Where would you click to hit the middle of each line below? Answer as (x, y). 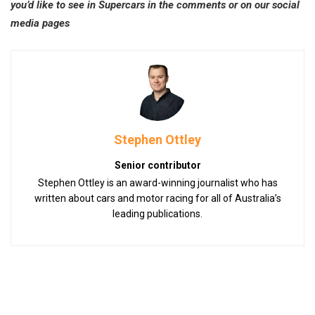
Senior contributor (157, 166)
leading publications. (157, 214)
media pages (40, 24)
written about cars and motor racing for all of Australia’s (157, 199)
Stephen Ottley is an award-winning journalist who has (157, 183)
